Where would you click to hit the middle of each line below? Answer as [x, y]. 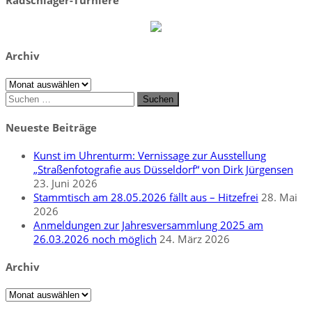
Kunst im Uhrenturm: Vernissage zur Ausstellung [150, 155]
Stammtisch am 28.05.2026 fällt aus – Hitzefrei [146, 197]
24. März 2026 [195, 239]
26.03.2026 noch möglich [95, 239]
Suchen [22, 97]
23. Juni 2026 [65, 183]
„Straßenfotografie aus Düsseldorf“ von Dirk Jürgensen [163, 169]
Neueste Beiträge [51, 127]
